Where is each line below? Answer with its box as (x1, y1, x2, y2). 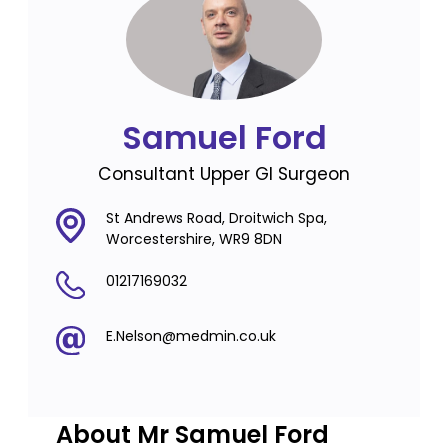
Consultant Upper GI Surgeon (98, 161, 350, 186)
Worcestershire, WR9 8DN (105, 228, 282, 249)
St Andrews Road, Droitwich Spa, (105, 207, 327, 228)
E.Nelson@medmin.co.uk (105, 326, 276, 347)
